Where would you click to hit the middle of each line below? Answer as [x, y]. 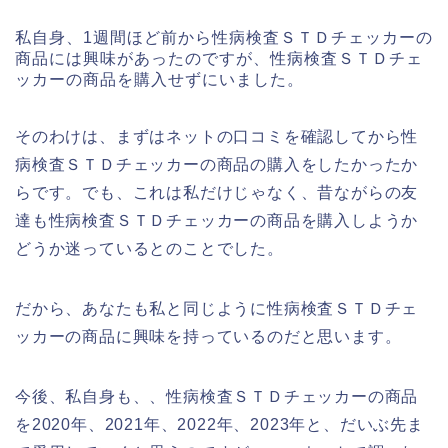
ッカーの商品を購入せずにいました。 [159, 80]
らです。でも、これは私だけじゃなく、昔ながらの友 [217, 193]
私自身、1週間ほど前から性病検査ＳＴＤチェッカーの [224, 38]
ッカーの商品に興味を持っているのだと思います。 [208, 337]
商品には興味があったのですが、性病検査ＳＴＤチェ [219, 59]
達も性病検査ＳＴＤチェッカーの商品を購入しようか [217, 221]
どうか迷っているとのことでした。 [149, 249]
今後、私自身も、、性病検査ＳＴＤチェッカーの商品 [217, 397]
